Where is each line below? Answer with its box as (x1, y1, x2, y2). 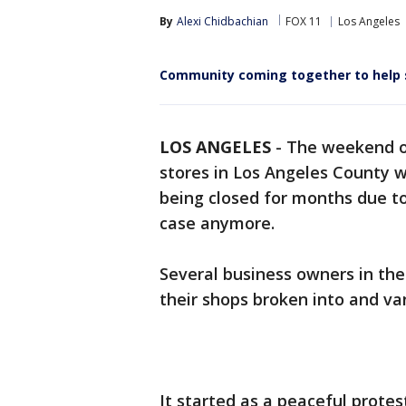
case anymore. (159, 212, 284, 234)
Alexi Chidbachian (177, 14, 268, 29)
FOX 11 (285, 14, 322, 29)
